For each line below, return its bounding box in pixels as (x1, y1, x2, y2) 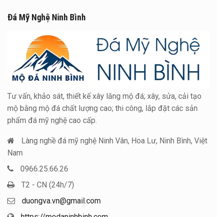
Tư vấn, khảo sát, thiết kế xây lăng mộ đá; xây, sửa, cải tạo (7, 92, 201, 101)
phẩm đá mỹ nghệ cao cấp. (7, 116, 97, 125)
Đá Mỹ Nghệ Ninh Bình (7, 12, 86, 23)
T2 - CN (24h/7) (21, 180, 74, 190)
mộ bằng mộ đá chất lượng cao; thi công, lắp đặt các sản (7, 104, 198, 113)
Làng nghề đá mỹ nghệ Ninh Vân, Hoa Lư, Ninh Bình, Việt (21, 136, 207, 146)
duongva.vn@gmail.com (22, 196, 101, 206)
